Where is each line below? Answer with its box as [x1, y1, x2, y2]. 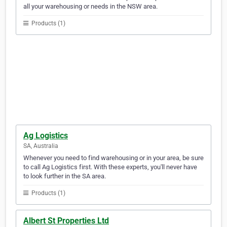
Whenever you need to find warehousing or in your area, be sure [23, 154, 204, 162]
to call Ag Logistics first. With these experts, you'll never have [23, 163, 197, 171]
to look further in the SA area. [23, 172, 106, 180]
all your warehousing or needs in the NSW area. [23, 3, 158, 11]
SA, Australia [23, 142, 58, 150]
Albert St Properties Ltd [23, 216, 109, 226]
